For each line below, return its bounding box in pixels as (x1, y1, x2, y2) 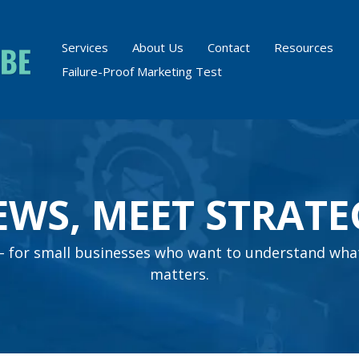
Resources (274, 39, 334, 56)
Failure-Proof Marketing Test (62, 63, 223, 80)
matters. (149, 264, 209, 284)
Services (62, 39, 109, 56)
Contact (208, 39, 251, 56)
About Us (132, 39, 184, 56)
